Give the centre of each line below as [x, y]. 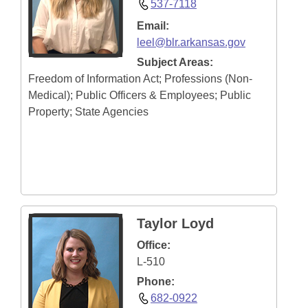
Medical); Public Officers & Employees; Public [140, 95]
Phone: [156, 282]
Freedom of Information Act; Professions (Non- [140, 79]
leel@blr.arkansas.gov [191, 42]
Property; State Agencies [88, 112]
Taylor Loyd [175, 223]
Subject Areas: [175, 62]
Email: [153, 26]
